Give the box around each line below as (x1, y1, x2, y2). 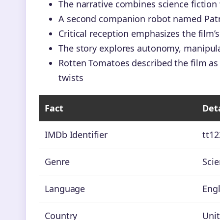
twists (58, 72, 83, 84)
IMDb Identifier (45, 129, 108, 141)
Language (45, 183, 85, 195)
